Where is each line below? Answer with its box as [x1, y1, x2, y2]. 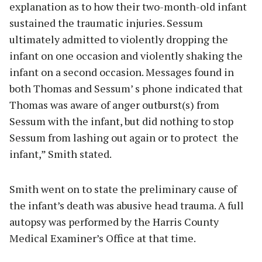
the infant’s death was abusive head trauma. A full [9, 198, 244, 213]
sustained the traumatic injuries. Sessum [9, 16, 203, 30]
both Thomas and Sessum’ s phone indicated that [9, 81, 243, 96]
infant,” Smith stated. [9, 147, 112, 161]
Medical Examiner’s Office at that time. [9, 231, 196, 246]
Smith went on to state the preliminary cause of [9, 182, 237, 196]
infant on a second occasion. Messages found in [9, 65, 234, 80]
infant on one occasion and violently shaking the [9, 49, 243, 63]
